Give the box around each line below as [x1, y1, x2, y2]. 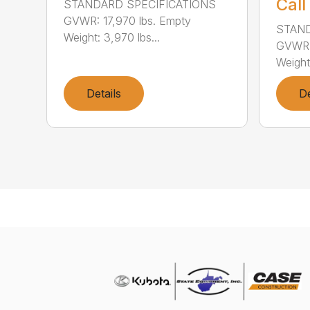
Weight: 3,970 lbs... [64, 30, 161, 44]
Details [86, 86, 122, 100]
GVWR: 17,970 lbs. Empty [64, 13, 192, 28]
